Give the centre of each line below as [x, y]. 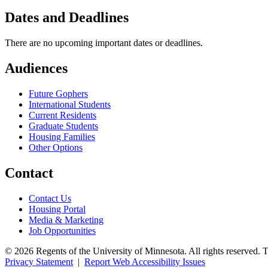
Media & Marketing [66, 220]
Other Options [56, 147]
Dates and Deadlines [67, 18]
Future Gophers [58, 93]
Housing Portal [57, 209]
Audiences [36, 68]
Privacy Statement [39, 261]
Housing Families [62, 136]
